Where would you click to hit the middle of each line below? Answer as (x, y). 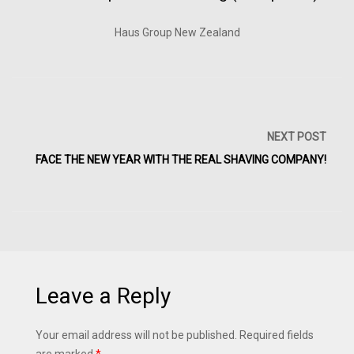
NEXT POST (297, 137)
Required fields (277, 335)
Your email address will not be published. (136, 335)
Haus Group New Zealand (177, 33)
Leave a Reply (103, 296)
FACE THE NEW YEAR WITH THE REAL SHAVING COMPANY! (181, 160)
